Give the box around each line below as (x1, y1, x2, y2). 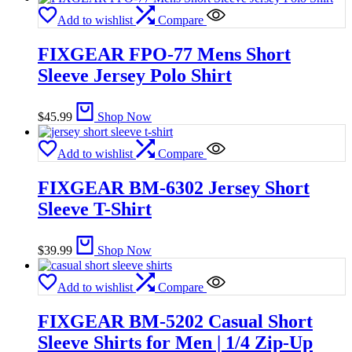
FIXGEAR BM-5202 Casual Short (38, 311, 313, 332)
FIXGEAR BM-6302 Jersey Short (38, 178, 310, 199)
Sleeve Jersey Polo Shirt (38, 65, 232, 86)
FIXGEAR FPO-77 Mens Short (38, 44, 291, 65)
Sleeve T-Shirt (38, 199, 152, 220)
